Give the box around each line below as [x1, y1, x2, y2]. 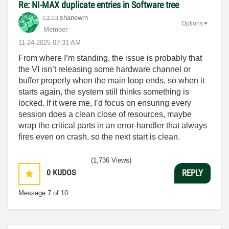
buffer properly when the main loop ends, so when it [18, 76, 204, 85]
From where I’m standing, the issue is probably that [18, 53, 202, 62]
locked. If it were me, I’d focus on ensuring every [18, 98, 191, 107]
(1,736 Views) [91, 156, 131, 164]
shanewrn [60, 13, 88, 21]
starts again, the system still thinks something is [18, 87, 189, 96]
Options [181, 19, 203, 27]
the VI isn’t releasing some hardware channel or [18, 64, 191, 74]
